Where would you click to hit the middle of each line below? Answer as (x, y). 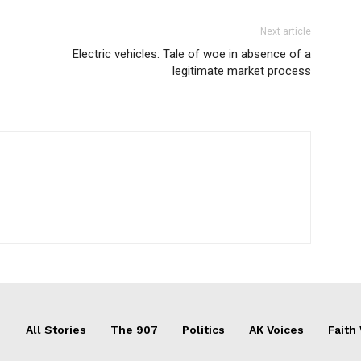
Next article (286, 31)
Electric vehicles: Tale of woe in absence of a (192, 54)
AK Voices (276, 330)
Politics (203, 330)
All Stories (56, 330)
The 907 (134, 330)
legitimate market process (242, 71)
